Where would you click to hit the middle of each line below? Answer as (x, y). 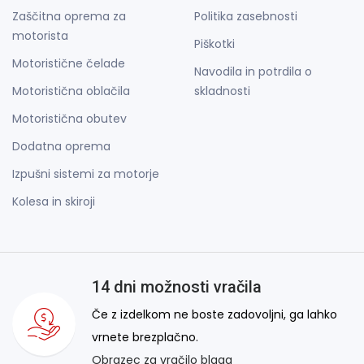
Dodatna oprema (61, 147)
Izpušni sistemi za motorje (86, 174)
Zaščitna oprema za (69, 17)
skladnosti (222, 91)
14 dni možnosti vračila (177, 287)
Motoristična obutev (69, 119)
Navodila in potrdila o (253, 72)
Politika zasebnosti (246, 17)
